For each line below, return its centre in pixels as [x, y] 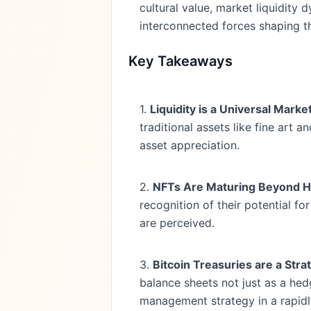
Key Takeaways [180, 61]
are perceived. [177, 223]
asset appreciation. [190, 145]
